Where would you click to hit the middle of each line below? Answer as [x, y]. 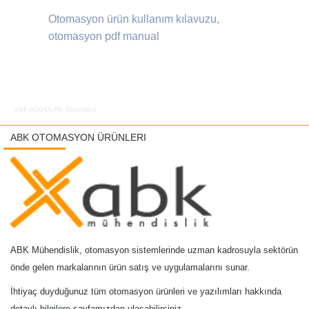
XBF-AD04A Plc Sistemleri [55, 109]
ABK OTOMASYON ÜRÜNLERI [78, 137]
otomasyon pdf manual [104, 37]
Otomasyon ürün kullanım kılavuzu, [134, 19]
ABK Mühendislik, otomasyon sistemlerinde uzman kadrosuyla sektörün [154, 250]
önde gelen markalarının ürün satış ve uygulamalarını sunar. [130, 268]
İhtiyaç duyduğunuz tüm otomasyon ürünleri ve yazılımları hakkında [146, 292]
